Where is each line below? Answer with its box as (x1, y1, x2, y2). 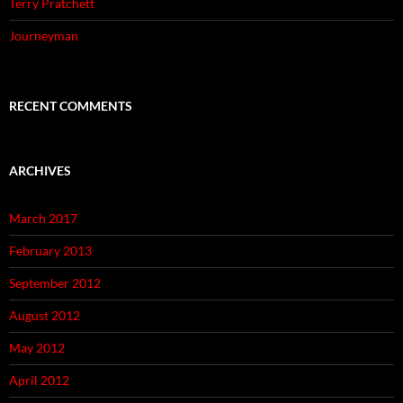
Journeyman (9, 28, 78, 44)
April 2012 (9, 372, 69, 389)
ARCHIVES (9, 163, 71, 179)
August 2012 (9, 308, 80, 324)
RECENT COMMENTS (9, 98, 132, 114)
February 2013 (9, 243, 92, 259)
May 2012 (9, 340, 65, 356)
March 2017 (9, 210, 77, 227)
